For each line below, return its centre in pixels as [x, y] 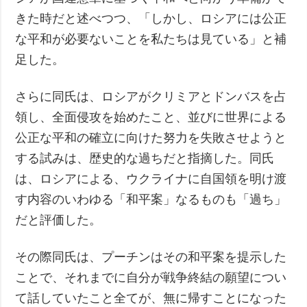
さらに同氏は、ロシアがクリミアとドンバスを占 [151, 96]
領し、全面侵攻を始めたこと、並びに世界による [151, 117]
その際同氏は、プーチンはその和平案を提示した [151, 257]
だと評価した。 [59, 220]
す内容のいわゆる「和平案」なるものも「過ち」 [151, 199]
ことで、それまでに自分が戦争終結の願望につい [151, 277]
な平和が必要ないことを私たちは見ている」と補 [151, 39]
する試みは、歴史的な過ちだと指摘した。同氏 [145, 158]
